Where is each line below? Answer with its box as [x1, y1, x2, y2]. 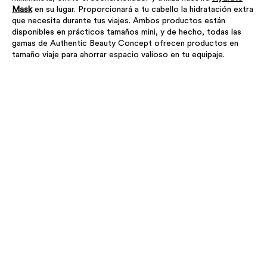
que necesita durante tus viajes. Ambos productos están [12, 16, 225, 25]
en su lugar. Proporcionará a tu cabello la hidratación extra [32, 5, 253, 14]
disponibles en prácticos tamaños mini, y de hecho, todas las [12, 27, 241, 36]
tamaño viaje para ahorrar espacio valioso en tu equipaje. [12, 50, 225, 59]
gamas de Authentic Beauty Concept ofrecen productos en [12, 39, 238, 48]
